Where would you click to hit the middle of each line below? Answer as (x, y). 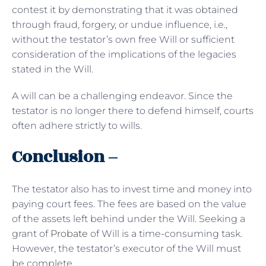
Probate (69, 233)
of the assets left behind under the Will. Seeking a (129, 218)
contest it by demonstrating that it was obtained (125, 9)
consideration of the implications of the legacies (124, 54)
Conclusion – (65, 157)
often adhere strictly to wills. (77, 125)
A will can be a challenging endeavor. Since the (122, 96)
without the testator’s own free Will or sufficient (123, 39)
